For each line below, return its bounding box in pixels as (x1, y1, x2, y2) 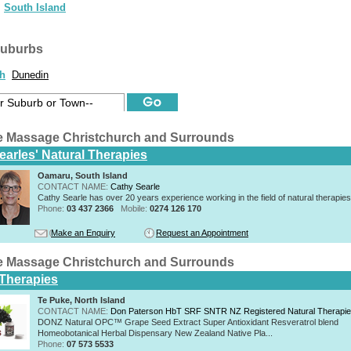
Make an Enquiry (51, 227, 115, 237)
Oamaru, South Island (38, 170, 128, 180)
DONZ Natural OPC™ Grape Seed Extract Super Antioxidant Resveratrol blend (38, 317, 338, 327)
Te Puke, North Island (38, 295, 125, 305)
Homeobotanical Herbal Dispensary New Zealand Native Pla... (38, 327, 273, 338)
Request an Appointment (156, 227, 248, 237)
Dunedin (12, 69, 49, 81)
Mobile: (121, 203, 150, 213)
